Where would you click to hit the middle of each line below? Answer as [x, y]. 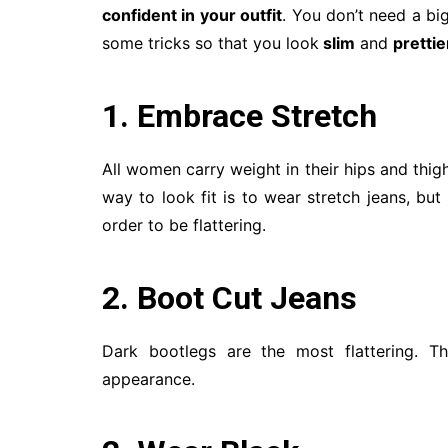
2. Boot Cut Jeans [229, 298]
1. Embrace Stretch [239, 116]
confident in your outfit [192, 15]
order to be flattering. [184, 225]
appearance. [148, 379]
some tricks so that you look [210, 43]
